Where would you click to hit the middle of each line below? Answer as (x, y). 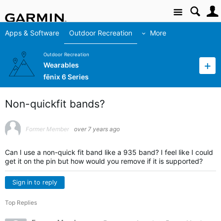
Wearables (61, 65)
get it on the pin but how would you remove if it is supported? (104, 161)
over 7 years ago (97, 129)
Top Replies (21, 203)
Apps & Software (32, 33)
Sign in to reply (35, 182)
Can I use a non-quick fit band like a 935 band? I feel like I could (109, 152)
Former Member (47, 129)
